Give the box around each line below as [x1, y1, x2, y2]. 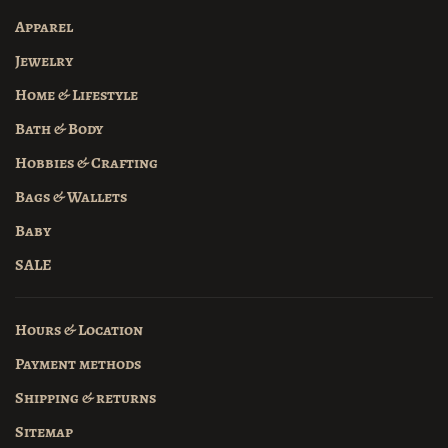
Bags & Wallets [15, 186, 127, 208]
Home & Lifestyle [15, 84, 138, 106]
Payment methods [15, 353, 141, 375]
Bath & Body [15, 118, 103, 140]
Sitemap [15, 421, 73, 443]
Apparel [15, 16, 73, 38]
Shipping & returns [15, 387, 156, 409]
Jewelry [15, 50, 73, 72]
